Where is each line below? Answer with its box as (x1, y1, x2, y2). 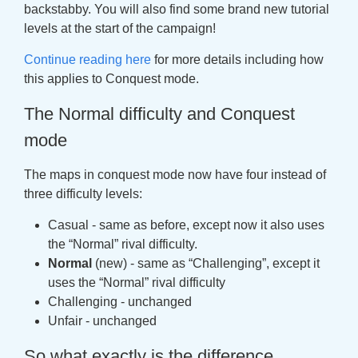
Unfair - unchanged (48, 314, 157, 328)
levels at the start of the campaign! (24, 22, 216, 35)
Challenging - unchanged (48, 295, 192, 308)
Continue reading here (24, 53, 151, 66)
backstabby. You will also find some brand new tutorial (24, 2, 329, 16)
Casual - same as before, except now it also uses (48, 218, 324, 232)
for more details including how (151, 53, 324, 66)
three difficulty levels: (24, 187, 142, 201)
